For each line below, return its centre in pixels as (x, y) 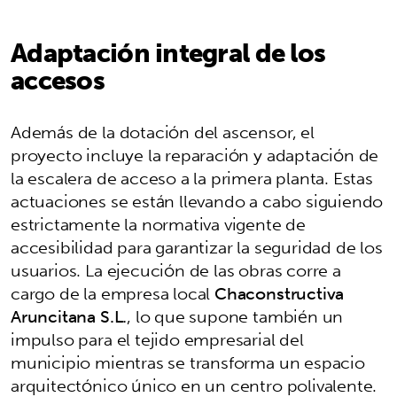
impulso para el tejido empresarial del (157, 339)
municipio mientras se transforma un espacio (188, 362)
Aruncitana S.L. (69, 316)
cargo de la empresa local (113, 293)
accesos (58, 79)
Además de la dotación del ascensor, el (163, 132)
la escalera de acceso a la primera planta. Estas (192, 178)
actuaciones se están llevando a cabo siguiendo (197, 201)
